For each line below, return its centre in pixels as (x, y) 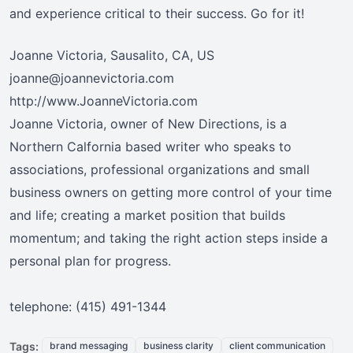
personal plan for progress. (90, 261)
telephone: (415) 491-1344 (88, 307)
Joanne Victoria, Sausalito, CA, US (112, 56)
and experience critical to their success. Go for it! (157, 14)
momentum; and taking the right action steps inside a (169, 238)
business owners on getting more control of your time (171, 193)
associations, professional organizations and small (160, 170)
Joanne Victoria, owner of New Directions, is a (148, 124)
